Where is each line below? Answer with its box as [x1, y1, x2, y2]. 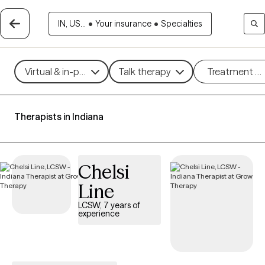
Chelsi [78, 160, 130, 183]
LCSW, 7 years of [78, 200, 140, 211]
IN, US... [57, 18, 86, 29]
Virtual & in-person [24, 65, 103, 77]
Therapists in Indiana [14, 111, 104, 122]
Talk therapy [118, 65, 171, 77]
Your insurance [95, 18, 151, 29]
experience [78, 208, 119, 219]
